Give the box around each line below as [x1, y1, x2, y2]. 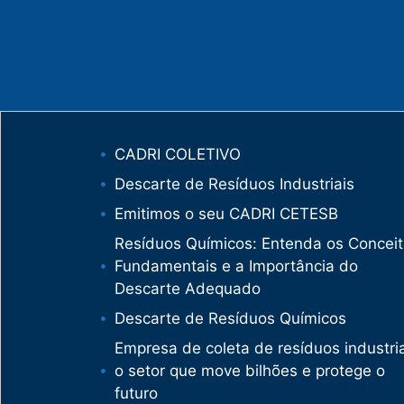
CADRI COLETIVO [115, 144, 241, 163]
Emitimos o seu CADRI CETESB [115, 204, 338, 223]
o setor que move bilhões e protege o [115, 361, 385, 380]
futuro [115, 383, 158, 402]
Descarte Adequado [115, 279, 261, 298]
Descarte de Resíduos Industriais [115, 174, 354, 193]
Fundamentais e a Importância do [115, 256, 358, 275]
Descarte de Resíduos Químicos [115, 308, 346, 327]
